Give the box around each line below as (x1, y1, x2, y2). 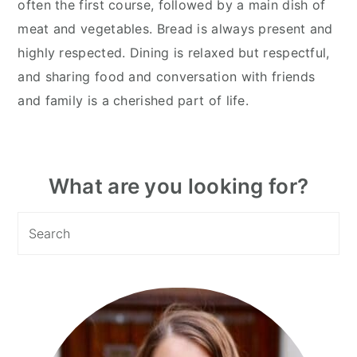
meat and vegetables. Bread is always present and (18, 20, 333, 37)
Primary (17, 172, 91, 198)
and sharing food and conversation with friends (18, 68, 316, 84)
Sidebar (17, 197, 92, 222)
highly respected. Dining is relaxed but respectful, (18, 44, 330, 61)
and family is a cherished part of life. (18, 92, 249, 108)
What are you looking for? (48, 173, 309, 198)
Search (17, 214, 61, 230)
